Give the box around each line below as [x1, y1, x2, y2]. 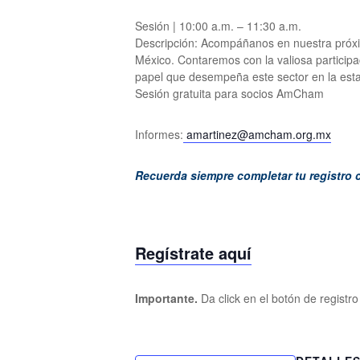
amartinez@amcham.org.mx [183, 125, 331, 142]
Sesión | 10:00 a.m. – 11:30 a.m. [135, 17, 301, 34]
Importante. [135, 289, 198, 306]
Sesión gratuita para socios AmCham [135, 84, 324, 101]
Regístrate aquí [135, 240, 252, 264]
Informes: [135, 125, 183, 142]
